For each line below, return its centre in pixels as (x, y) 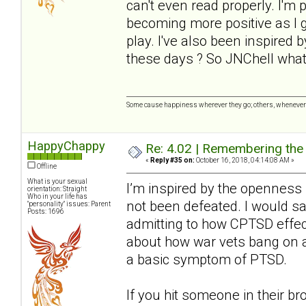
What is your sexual (57, 182)
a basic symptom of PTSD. (207, 259)
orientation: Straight (57, 189)
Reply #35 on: (172, 161)
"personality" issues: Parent (69, 204)
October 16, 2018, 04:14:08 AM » (245, 161)
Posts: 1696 (46, 212)
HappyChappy (66, 146)
